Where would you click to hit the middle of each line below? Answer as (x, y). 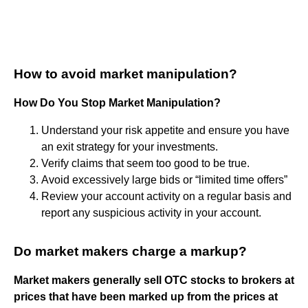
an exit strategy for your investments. (130, 146)
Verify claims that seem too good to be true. (145, 163)
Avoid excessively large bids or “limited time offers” (164, 179)
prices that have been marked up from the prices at (146, 296)
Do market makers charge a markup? (130, 251)
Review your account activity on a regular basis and (166, 196)
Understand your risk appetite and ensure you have (165, 130)
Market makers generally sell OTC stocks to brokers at (154, 280)
